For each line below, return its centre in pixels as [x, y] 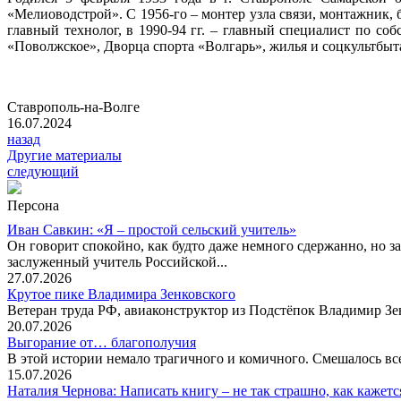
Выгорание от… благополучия [102, 342]
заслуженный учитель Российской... [117, 261]
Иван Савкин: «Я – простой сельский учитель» [152, 229]
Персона [33, 205]
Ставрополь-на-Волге [73, 107]
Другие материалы [64, 155]
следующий [43, 171]
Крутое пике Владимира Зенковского [121, 294]
